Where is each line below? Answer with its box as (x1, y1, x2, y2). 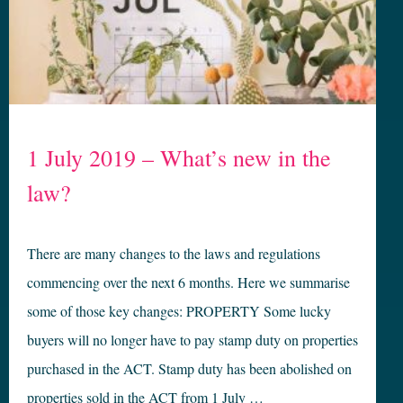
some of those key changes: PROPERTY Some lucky (27, 301, 331, 320)
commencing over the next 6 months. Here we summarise (27, 273, 350, 291)
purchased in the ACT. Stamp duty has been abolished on (27, 359, 352, 378)
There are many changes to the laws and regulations (27, 244, 320, 263)
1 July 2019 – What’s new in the (27, 142, 331, 173)
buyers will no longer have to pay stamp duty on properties (27, 330, 358, 349)
